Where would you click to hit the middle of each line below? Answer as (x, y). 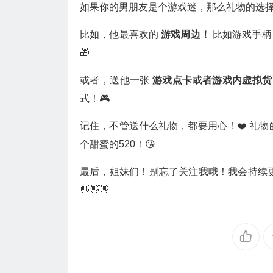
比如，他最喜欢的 (121, 34)
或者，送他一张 (116, 80)
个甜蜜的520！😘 (118, 144)
